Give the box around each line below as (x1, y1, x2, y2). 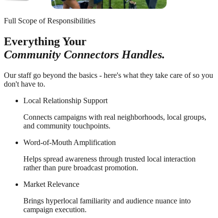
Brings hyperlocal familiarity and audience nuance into (23, 196, 191, 205)
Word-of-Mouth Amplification (23, 138, 116, 146)
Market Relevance (23, 180, 79, 188)
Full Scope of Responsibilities (4, 16, 95, 25)
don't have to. (4, 79, 45, 88)
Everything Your (4, 35, 87, 48)
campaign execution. (23, 205, 87, 214)
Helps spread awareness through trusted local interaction (23, 154, 196, 163)
